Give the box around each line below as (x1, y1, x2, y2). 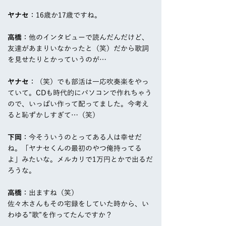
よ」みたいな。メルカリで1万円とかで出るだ (8, 156, 153, 163)
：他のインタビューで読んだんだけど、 (22, 34, 149, 41)
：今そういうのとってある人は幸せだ (22, 134, 142, 141)
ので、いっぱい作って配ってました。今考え (8, 100, 149, 108)
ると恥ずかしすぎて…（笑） (8, 111, 99, 119)
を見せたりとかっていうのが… (8, 56, 106, 64)
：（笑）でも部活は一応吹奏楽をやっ (29, 78, 149, 86)
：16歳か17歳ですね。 (29, 12, 101, 19)
